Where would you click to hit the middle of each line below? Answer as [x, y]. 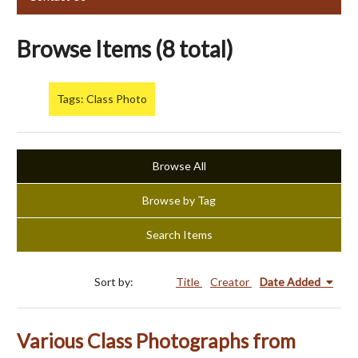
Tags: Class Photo [102, 99]
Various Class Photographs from [156, 341]
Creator [231, 282]
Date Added [291, 282]
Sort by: [115, 282]
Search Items [179, 235]
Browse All [179, 166]
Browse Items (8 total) [125, 48]
